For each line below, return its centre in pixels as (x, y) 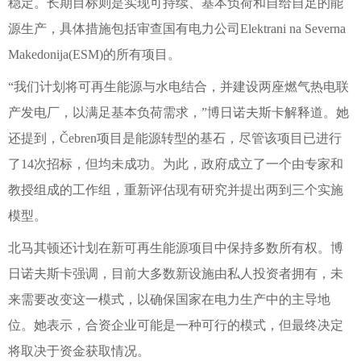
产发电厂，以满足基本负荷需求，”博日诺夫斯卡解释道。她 (178, 112)
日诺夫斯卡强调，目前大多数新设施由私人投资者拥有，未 (176, 274)
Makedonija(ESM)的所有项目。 (94, 54)
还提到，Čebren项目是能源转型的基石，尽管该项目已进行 (175, 138)
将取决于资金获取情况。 (79, 351)
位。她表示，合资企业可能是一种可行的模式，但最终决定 (176, 325)
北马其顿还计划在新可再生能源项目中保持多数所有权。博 (176, 248)
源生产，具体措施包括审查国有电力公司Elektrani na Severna (177, 29)
